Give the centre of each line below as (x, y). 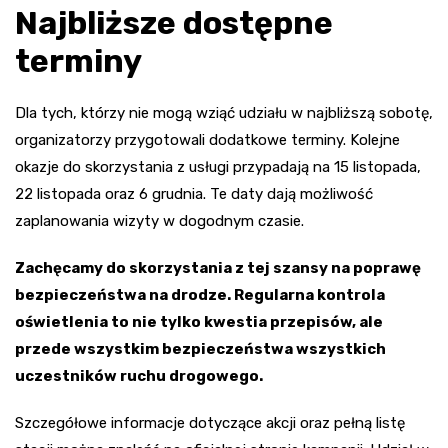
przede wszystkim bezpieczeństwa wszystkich (200, 349)
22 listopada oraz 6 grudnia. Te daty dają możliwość (194, 194)
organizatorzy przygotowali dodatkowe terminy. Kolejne (207, 140)
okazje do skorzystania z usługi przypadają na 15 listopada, (218, 167)
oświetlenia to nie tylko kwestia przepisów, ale (199, 322)
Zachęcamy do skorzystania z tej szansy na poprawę (218, 268)
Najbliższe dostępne (174, 23)
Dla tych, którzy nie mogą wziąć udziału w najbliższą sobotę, (224, 113)
